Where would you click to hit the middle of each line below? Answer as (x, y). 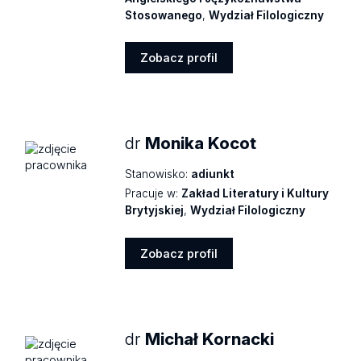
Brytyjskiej (155, 211)
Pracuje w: (152, 194)
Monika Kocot (201, 143)
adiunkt (213, 174)
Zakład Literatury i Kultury (255, 194)
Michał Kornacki (210, 338)
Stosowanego (164, 15)
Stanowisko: (157, 174)
